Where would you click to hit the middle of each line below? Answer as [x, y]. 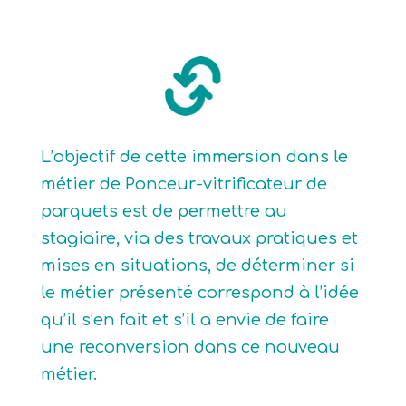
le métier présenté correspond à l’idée [199, 293]
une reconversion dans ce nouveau [190, 347]
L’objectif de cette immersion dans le [194, 157]
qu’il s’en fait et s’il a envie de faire [184, 320]
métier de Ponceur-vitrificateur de [184, 184]
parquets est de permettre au [164, 211]
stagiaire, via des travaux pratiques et [199, 238]
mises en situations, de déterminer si [197, 266]
